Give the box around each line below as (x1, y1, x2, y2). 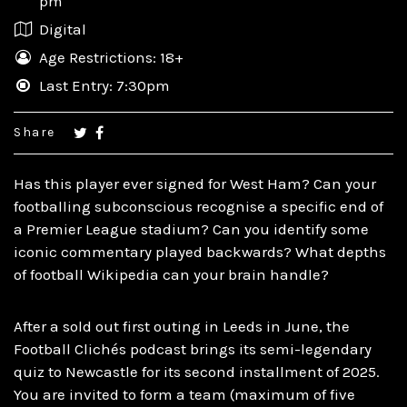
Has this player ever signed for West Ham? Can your (14, 174, 376, 193)
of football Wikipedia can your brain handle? (14, 264, 329, 283)
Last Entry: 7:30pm (39, 75, 170, 94)
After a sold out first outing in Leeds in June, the (14, 316, 350, 335)
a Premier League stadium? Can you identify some (14, 219, 369, 238)
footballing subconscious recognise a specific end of (14, 196, 383, 215)
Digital (39, 19, 86, 38)
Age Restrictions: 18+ (39, 47, 184, 66)
